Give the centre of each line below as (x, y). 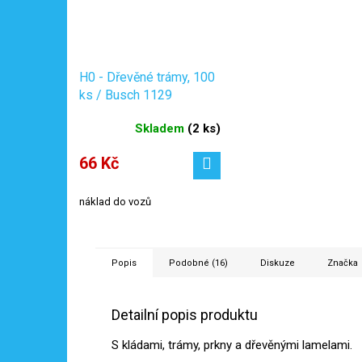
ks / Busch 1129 (126, 95)
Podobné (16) (198, 263)
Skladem (161, 129)
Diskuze (278, 263)
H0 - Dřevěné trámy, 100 (147, 78)
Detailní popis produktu (185, 315)
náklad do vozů (115, 202)
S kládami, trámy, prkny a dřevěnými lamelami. (232, 345)
